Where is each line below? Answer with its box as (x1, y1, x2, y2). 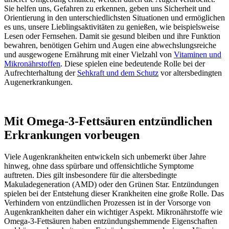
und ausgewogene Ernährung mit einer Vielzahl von (4, 50, 174, 59)
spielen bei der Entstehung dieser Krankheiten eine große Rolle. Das (4, 189, 224, 198)
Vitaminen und (174, 50, 221, 59)
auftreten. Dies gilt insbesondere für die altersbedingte (4, 171, 177, 179)
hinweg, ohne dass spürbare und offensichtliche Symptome (4, 162, 194, 170)
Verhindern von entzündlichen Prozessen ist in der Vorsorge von (4, 198, 211, 207)
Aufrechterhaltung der (4, 68, 77, 78)
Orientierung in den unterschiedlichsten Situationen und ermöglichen (4, 13, 225, 22)
